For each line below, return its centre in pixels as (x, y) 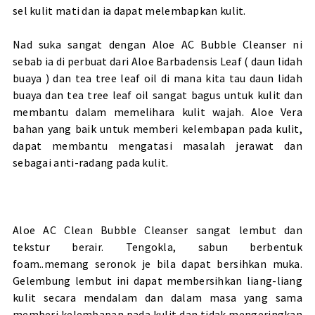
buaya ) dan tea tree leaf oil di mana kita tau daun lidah (157, 78)
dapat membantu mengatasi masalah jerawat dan (157, 145)
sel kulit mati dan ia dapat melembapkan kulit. (129, 10)
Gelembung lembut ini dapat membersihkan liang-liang (157, 280)
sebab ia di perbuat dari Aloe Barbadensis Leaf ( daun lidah (157, 61)
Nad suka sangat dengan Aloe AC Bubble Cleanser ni (157, 44)
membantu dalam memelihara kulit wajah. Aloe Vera (157, 111)
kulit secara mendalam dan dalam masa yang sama (157, 297)
